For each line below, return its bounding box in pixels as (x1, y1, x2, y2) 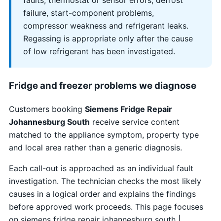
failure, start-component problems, (23, 8, 154, 18)
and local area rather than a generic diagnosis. (8, 143, 182, 153)
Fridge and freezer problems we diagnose (8, 80, 196, 92)
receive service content (89, 117, 180, 127)
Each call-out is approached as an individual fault (8, 163, 193, 174)
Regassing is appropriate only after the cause (23, 34, 193, 44)
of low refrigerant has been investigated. (23, 46, 175, 57)
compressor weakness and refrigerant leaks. (23, 21, 188, 31)
